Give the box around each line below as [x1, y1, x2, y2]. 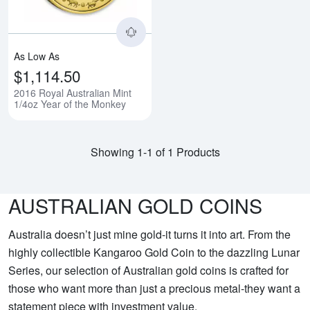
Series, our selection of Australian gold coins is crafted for [8, 262, 289, 279]
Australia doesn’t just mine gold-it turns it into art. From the [8, 226, 291, 243]
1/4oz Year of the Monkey [14, 97, 126, 111]
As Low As [14, 49, 60, 64]
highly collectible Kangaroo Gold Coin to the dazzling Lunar [8, 244, 300, 261]
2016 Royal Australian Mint [14, 86, 131, 100]
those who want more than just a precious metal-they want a [8, 280, 300, 297]
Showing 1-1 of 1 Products [90, 144, 220, 161]
